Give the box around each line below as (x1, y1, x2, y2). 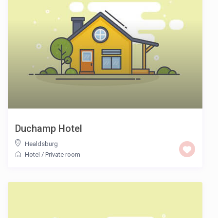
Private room (45, 151, 80, 159)
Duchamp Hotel (15, 123, 82, 135)
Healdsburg (25, 140, 58, 148)
